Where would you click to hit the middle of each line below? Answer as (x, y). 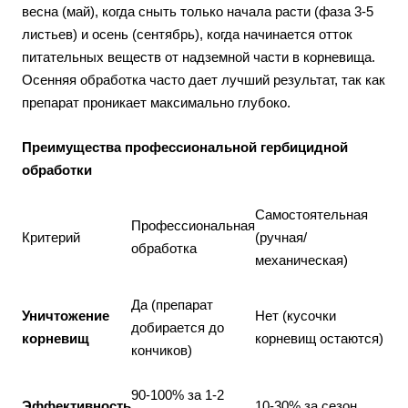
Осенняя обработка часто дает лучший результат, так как (204, 79)
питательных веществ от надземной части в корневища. (199, 56)
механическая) (301, 260)
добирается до (178, 327)
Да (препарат (172, 304)
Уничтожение (66, 315)
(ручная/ (281, 237)
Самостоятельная (311, 214)
